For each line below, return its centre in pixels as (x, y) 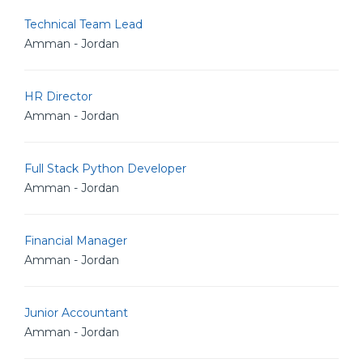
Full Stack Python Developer (105, 169)
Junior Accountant (76, 313)
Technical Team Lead (83, 24)
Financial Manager (76, 241)
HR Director (58, 96)
